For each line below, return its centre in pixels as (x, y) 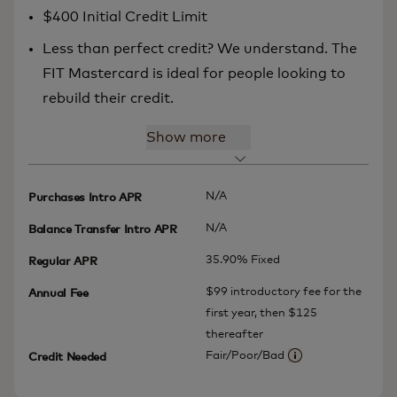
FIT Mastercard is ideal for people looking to (194, 73)
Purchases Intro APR (85, 198)
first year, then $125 (261, 313)
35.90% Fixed (243, 260)
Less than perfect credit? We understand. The (200, 48)
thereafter (234, 334)
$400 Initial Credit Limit (125, 16)
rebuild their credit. (108, 98)
